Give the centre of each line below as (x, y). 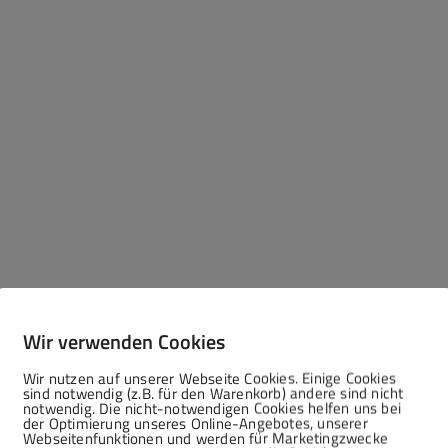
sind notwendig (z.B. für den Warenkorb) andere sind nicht (213, 392)
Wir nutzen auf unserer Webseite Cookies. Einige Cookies (210, 377)
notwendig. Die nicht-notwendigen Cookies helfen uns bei (212, 407)
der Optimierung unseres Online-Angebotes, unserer (195, 422)
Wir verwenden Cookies (124, 340)
